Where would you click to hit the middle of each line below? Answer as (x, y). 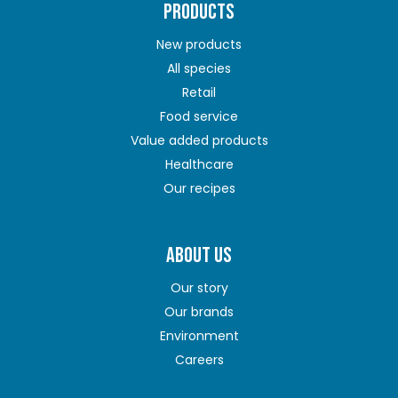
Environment (199, 336)
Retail (199, 92)
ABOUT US (199, 256)
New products (199, 44)
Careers (199, 360)
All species (199, 68)
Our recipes (199, 188)
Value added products (199, 140)
